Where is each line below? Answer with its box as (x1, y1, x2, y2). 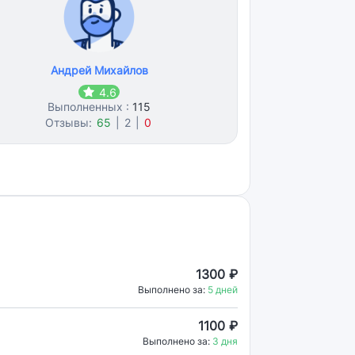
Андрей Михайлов (50, 63, 148, 77)
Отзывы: (45, 116, 96, 129)
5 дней (208, 284, 238, 296)
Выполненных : (48, 100, 133, 113)
